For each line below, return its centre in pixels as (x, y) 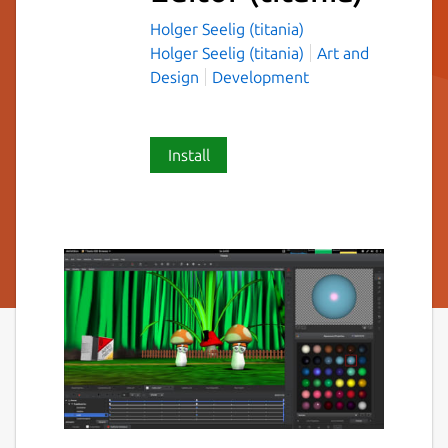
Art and (343, 52)
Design (174, 76)
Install (188, 154)
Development (260, 76)
